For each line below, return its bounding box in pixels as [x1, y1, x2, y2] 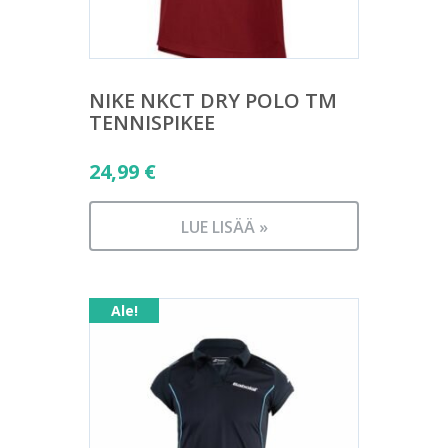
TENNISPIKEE [89, 109, 215, 136]
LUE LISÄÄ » [180, 216, 268, 238]
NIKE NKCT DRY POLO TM [89, 87, 337, 114]
